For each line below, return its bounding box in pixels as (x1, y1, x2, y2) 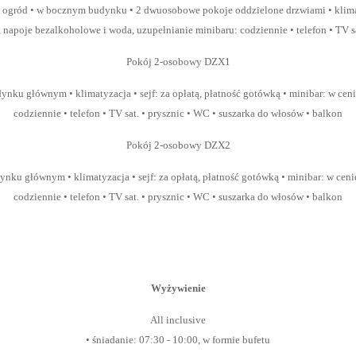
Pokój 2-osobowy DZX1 (126, 56, 230, 68)
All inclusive (150, 314, 206, 326)
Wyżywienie (150, 282, 206, 294)
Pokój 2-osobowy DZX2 (126, 139, 230, 151)
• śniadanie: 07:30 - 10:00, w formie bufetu (86, 334, 270, 346)
